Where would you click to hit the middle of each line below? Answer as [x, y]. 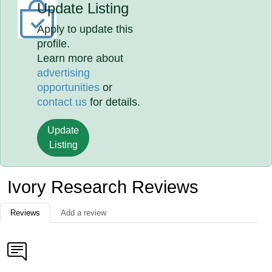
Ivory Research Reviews [103, 187]
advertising [64, 73]
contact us [62, 102]
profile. [54, 44]
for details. [114, 102]
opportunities [69, 87]
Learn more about [80, 58]
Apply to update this [85, 29]
